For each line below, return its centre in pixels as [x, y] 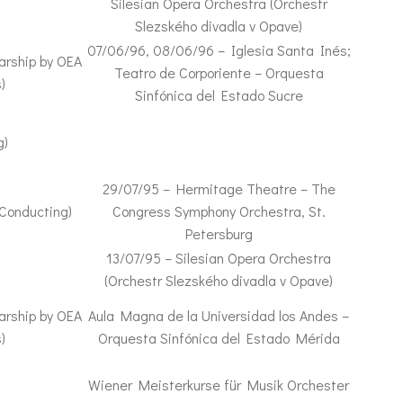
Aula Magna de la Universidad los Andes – [219, 315]
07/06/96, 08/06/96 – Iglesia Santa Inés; [219, 50]
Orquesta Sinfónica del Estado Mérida [219, 338]
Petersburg [219, 233]
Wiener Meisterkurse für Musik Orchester [219, 385]
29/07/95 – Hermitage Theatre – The [219, 188]
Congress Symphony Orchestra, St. [219, 211]
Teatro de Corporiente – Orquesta [219, 72]
